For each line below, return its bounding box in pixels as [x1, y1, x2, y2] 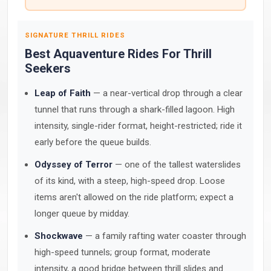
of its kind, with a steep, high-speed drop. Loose [34, 175, 225, 186]
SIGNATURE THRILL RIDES [25, 31, 126, 39]
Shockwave [34, 230, 83, 241]
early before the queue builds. [34, 137, 151, 148]
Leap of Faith [34, 88, 91, 99]
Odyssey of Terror [34, 159, 113, 170]
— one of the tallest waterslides [113, 159, 241, 170]
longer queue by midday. [34, 208, 129, 219]
